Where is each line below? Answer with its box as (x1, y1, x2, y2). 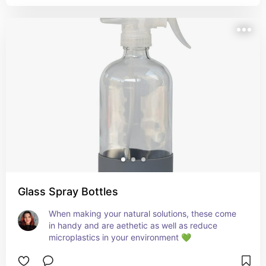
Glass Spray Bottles (18, 185, 118, 198)
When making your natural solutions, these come (49, 208, 236, 218)
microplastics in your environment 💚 (49, 232, 191, 242)
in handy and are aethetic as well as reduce (49, 220, 217, 230)
